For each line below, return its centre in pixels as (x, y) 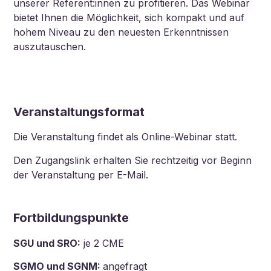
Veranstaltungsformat (79, 112)
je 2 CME (103, 243)
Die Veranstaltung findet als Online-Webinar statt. (126, 137)
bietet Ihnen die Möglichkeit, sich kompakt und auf (129, 17)
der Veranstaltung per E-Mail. (81, 175)
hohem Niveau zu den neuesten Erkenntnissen (121, 32)
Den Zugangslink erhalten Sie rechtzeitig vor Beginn (133, 160)
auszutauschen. (50, 46)
